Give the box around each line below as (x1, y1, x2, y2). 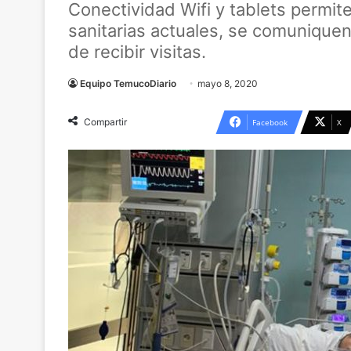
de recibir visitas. (68, 42, 206, 62)
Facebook (252, 117, 288, 128)
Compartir (84, 116, 127, 128)
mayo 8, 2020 (197, 78, 258, 89)
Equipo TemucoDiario (80, 78, 176, 89)
